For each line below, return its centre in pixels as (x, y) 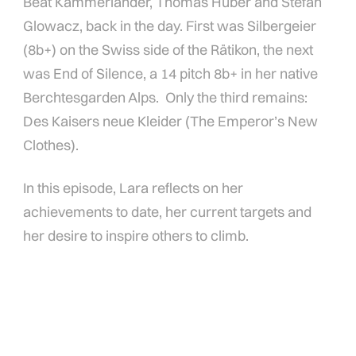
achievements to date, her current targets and (168, 212)
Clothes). (51, 145)
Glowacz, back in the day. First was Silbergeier (170, 26)
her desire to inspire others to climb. (136, 236)
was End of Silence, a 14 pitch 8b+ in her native (171, 74)
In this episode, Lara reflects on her (133, 188)
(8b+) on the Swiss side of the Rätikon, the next (168, 50)
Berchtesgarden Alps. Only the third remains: (166, 98)
